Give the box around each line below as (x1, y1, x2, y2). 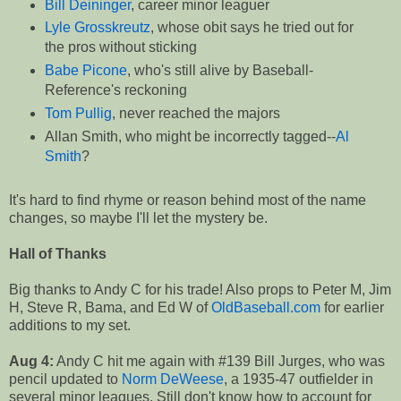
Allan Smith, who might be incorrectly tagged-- (44, 129, 336, 145)
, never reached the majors (111, 106, 280, 122)
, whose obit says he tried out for (149, 20, 354, 36)
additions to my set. (9, 318, 131, 334)
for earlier (320, 300, 384, 316)
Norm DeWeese (122, 371, 224, 388)
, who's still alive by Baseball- (126, 63, 313, 79)
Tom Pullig (44, 106, 112, 122)
